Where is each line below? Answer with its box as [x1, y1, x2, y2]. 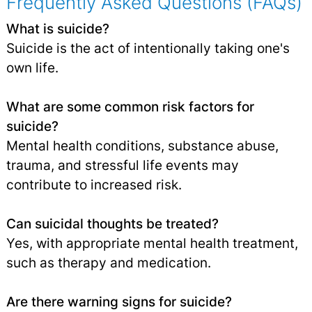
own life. [6, 59, 58, 77]
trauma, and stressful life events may [6, 157, 239, 174]
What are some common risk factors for [6, 98, 254, 116]
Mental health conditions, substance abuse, [6, 137, 279, 155]
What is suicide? [6, 20, 109, 38]
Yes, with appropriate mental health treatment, [6, 235, 298, 252]
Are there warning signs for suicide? [6, 293, 232, 311]
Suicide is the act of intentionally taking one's [6, 40, 290, 57]
